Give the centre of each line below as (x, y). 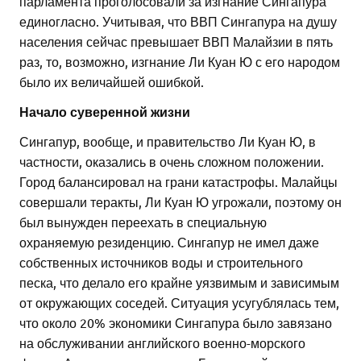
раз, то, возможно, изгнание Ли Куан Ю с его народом (180, 62)
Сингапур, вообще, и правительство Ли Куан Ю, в (168, 141)
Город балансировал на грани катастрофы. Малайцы (178, 182)
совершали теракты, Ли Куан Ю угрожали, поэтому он (180, 202)
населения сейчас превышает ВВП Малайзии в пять (176, 41)
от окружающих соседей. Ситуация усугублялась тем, (179, 303)
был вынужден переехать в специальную (143, 222)
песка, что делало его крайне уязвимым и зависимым (179, 282)
